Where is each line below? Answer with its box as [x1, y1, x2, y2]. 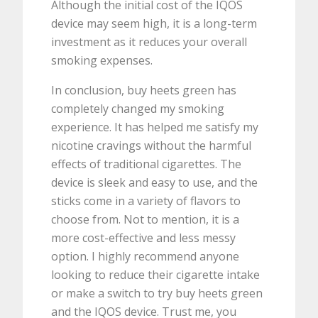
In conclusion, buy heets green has [51, 82, 237, 99]
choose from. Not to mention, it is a [51, 212, 240, 228]
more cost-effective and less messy [51, 230, 236, 246]
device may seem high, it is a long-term [51, 16, 258, 32]
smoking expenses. [51, 53, 153, 69]
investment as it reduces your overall [51, 34, 248, 50]
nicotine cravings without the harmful [51, 138, 252, 154]
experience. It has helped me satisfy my [51, 119, 259, 136]
